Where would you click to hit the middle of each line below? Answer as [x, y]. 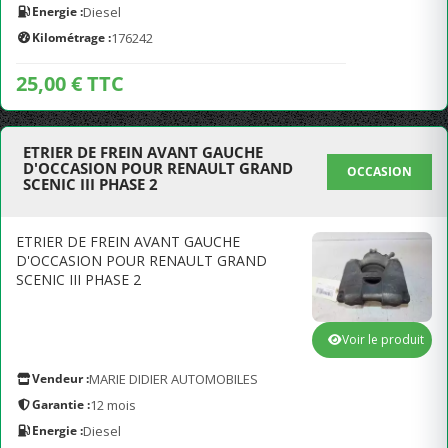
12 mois [113, 405]
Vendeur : [60, 378]
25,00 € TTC [70, 83]
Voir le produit [383, 339]
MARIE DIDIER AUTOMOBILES [173, 379]
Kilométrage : [71, 37]
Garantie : [61, 404]
